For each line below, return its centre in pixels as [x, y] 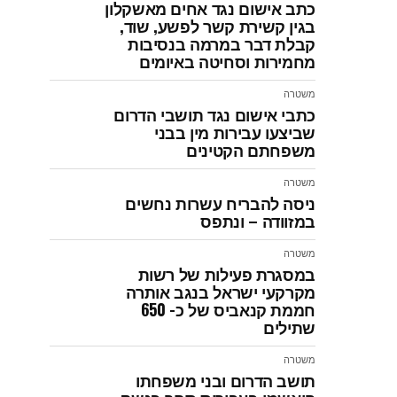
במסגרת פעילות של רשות [226, 274]
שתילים [289, 327]
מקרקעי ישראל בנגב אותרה [221, 292]
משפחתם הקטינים [251, 150]
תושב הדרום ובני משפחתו [225, 380]
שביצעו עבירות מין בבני [234, 132]
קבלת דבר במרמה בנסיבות [221, 43]
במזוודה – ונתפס [258, 221]
